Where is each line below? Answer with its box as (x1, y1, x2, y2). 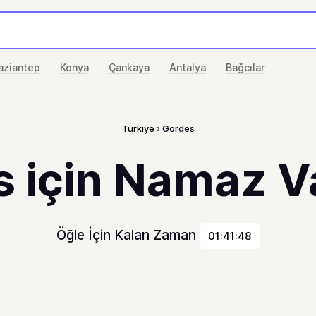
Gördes (162, 123, 195, 134)
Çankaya (109, 61, 150, 73)
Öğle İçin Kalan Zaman (56, 227, 200, 243)
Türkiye (121, 123, 154, 134)
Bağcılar (226, 61, 265, 73)
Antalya (169, 61, 206, 73)
